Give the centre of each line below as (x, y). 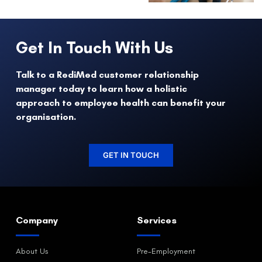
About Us (32, 251)
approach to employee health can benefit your (121, 102)
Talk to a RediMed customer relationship (107, 74)
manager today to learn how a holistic (101, 88)
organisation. (46, 116)
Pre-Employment (166, 251)
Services (157, 220)
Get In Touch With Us (94, 47)
